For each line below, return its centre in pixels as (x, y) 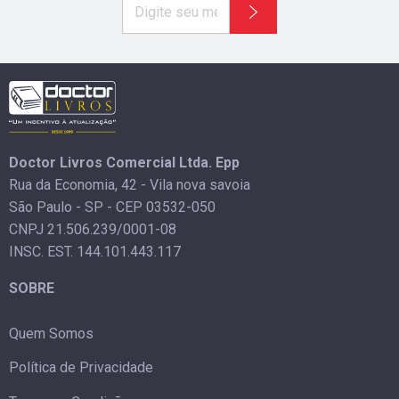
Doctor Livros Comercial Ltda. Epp (124, 162)
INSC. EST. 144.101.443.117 (95, 251)
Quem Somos (51, 333)
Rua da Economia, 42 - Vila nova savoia (130, 184)
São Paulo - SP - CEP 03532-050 (112, 207)
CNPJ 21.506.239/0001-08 (93, 229)
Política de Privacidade (81, 368)
